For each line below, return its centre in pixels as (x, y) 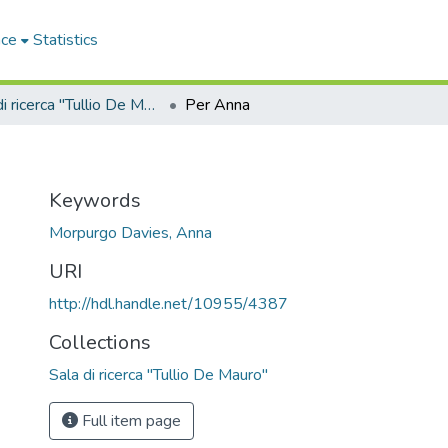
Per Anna (217, 105)
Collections (100, 342)
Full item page (129, 421)
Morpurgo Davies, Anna (130, 233)
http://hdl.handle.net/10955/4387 (168, 304)
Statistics (66, 40)
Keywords (95, 200)
